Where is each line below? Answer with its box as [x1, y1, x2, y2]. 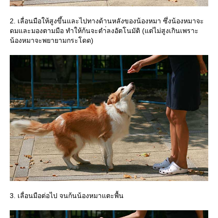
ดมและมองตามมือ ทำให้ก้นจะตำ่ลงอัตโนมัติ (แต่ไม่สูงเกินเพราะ [10, 27, 199, 35]
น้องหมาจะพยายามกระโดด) [10, 36, 93, 45]
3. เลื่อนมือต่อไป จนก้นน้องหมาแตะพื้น [10, 192, 124, 200]
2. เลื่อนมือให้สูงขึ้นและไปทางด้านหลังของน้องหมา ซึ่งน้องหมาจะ [10, 17, 204, 25]
